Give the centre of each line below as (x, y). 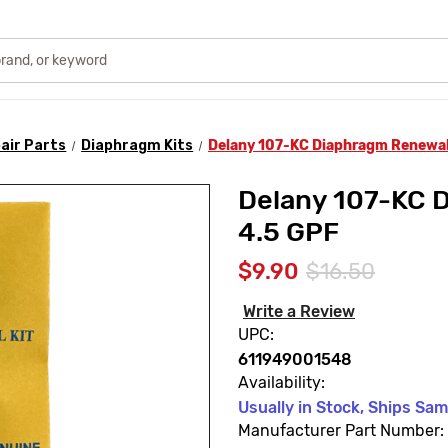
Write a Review (298, 311)
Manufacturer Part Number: (341, 430)
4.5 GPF (288, 231)
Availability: (281, 382)
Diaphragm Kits (137, 145)
